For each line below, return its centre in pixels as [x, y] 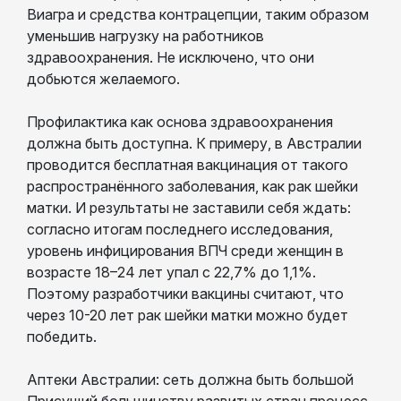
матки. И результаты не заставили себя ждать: [189, 207]
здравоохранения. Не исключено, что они [171, 57]
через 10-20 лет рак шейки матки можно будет [188, 315]
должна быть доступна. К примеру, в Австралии [194, 143]
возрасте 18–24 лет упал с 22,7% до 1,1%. [171, 272]
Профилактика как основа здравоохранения [180, 121]
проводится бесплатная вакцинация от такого [188, 164]
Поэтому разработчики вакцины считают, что [185, 293]
